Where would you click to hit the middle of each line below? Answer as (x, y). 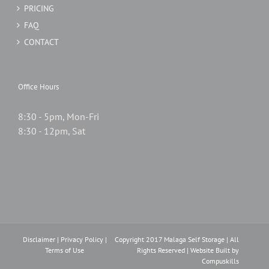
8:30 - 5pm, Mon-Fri (59, 117)
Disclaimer (39, 240)
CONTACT (41, 42)
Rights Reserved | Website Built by (188, 250)
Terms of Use (65, 250)
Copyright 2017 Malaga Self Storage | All (177, 240)
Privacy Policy (82, 240)
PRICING (39, 9)
